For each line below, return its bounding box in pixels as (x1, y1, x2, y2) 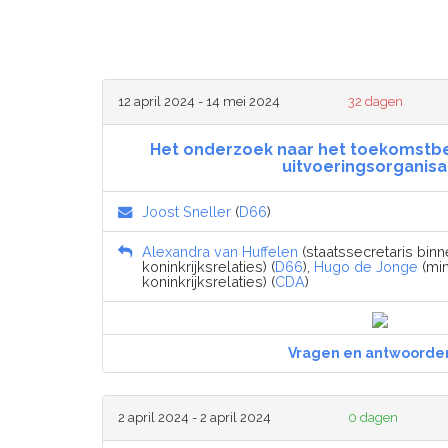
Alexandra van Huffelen (142, 242, 298, 260)
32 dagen (348, 93, 404, 109)
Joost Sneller (142, 202, 231, 220)
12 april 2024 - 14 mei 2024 (118, 93, 280, 109)
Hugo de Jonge (314, 257, 418, 275)
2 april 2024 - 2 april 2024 (118, 409, 271, 425)
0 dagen (348, 409, 399, 425)
